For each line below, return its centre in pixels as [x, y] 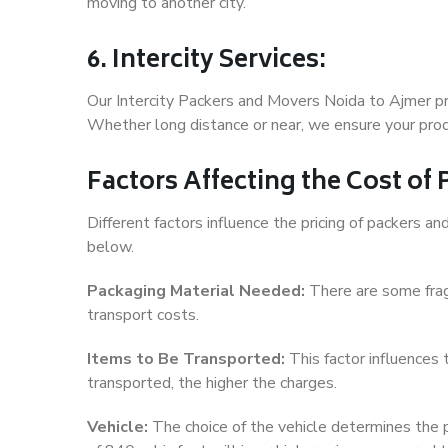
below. [110, 247]
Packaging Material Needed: [196, 291]
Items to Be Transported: [186, 359]
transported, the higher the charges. [212, 383]
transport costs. [143, 315]
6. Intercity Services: [206, 62]
